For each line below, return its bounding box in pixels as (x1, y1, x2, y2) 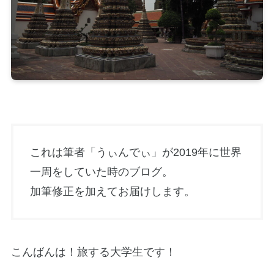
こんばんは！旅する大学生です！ (10, 246, 176, 259)
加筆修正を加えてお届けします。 (29, 185, 195, 198)
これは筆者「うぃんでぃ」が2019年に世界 (29, 146, 242, 159)
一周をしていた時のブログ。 (29, 166, 173, 179)
